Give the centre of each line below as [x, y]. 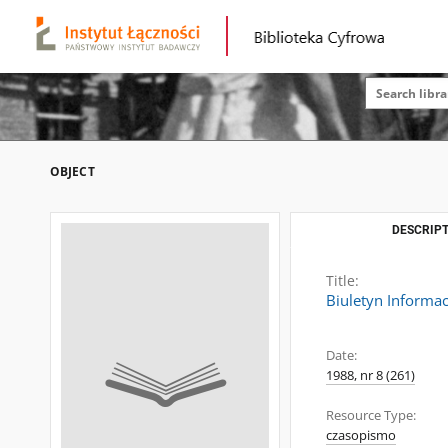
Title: [342, 280]
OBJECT [72, 171]
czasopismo [361, 435]
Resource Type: [371, 415]
